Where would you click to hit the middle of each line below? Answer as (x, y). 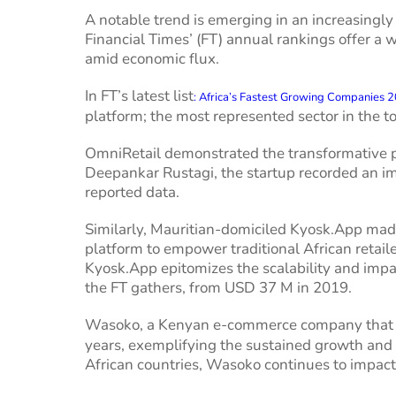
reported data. (132, 192)
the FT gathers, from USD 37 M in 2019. (218, 288)
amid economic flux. (152, 59)
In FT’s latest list (139, 96)
